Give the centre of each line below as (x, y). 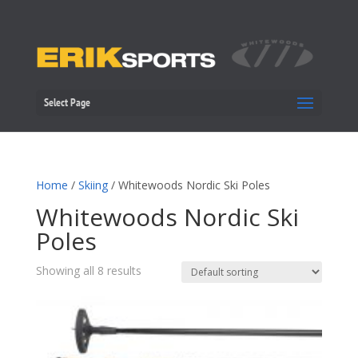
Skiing (93, 185)
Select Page (67, 102)
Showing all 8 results (88, 270)
